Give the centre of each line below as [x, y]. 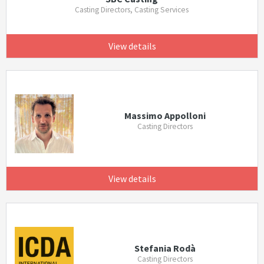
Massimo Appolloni [165, 116]
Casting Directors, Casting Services [132, 10]
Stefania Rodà [165, 248]
